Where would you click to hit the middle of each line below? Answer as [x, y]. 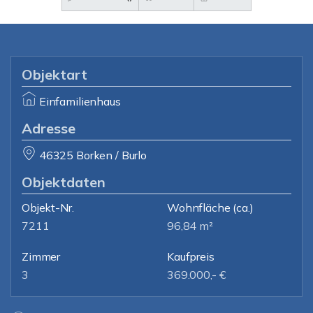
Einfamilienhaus [80, 101]
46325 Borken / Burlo [93, 155]
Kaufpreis [191, 256]
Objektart [54, 74]
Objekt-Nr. [48, 208]
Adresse [49, 128]
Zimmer [41, 256]
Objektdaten [64, 182]
